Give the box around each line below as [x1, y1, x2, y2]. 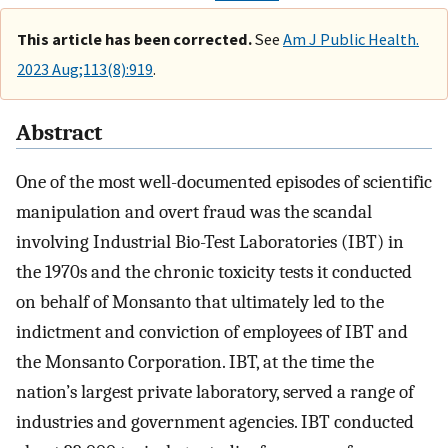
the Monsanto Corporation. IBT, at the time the [16, 351, 374, 374]
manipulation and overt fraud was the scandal [16, 201, 372, 224]
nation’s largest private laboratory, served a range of [16, 381, 414, 404]
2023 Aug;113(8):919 [17, 58, 153, 79]
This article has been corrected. [17, 28, 252, 49]
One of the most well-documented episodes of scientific [16, 171, 432, 194]
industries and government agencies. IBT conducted [16, 411, 414, 434]
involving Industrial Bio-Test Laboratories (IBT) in [16, 231, 404, 254]
